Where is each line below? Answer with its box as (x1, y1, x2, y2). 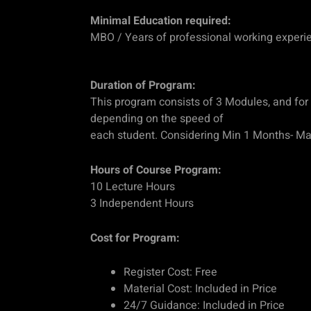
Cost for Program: (90, 229, 180, 246)
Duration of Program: (90, 77, 196, 94)
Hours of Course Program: (90, 161, 221, 178)
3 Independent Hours (90, 194, 194, 212)
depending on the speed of (90, 110, 224, 128)
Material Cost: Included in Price (124, 280, 277, 298)
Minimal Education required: (90, 12, 231, 29)
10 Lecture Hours (90, 178, 175, 195)
